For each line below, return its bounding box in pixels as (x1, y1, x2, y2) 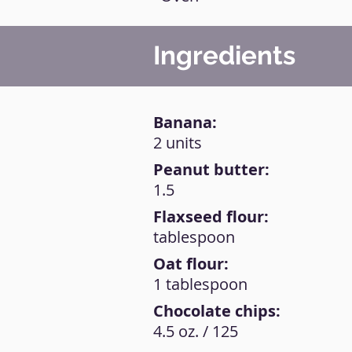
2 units (153, 132, 202, 153)
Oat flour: (153, 253, 229, 274)
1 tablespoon (153, 273, 247, 295)
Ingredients (153, 40, 295, 71)
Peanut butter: (153, 159, 269, 180)
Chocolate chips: (153, 300, 280, 321)
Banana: (153, 112, 217, 133)
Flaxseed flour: (153, 206, 269, 227)
